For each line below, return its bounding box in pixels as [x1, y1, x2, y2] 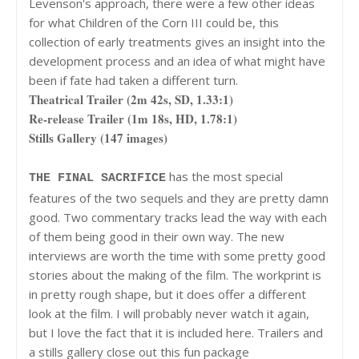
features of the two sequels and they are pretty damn [29, 189, 329, 206]
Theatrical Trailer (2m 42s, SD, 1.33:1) [29, 90, 233, 108]
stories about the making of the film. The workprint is [29, 266, 321, 283]
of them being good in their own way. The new [29, 228, 284, 244]
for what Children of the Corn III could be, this [29, 14, 279, 30]
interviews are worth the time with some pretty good [29, 247, 325, 264]
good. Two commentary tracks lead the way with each [29, 208, 327, 225]
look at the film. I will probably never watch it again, [29, 305, 309, 321]
